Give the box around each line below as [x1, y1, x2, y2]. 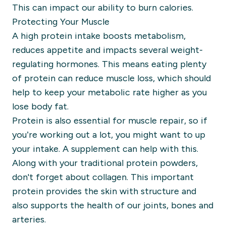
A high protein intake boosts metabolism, [12, 31, 186, 41]
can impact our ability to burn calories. [32, 3, 196, 13]
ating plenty [156, 59, 206, 69]
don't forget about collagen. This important [12, 172, 194, 182]
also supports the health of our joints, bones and [12, 200, 213, 210]
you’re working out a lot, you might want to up [12, 130, 205, 140]
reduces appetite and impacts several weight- [12, 45, 203, 55]
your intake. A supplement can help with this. [12, 144, 198, 154]
